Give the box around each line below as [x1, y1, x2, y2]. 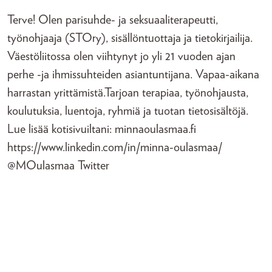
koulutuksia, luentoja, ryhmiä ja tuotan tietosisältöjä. [7, 104, 248, 117]
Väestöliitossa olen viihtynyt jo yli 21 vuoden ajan [7, 50, 236, 63]
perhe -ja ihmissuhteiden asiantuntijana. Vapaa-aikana [7, 68, 259, 81]
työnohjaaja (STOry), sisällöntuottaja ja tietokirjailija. [7, 32, 253, 44]
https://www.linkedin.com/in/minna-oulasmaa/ [7, 141, 222, 154]
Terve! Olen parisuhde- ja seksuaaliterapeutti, [7, 13, 218, 26]
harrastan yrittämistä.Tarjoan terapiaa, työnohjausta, [7, 86, 248, 99]
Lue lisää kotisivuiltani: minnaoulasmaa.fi [7, 123, 196, 135]
